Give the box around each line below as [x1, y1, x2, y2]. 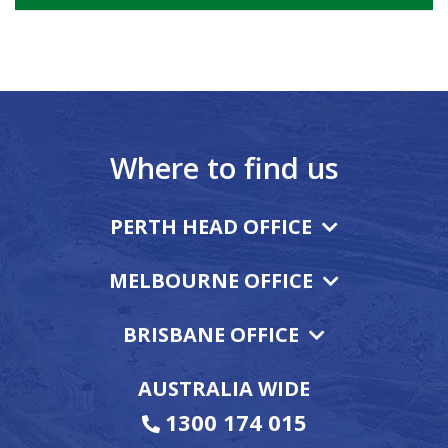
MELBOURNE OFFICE [109, 266, 313, 294]
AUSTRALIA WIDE [138, 374, 310, 402]
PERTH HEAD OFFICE [110, 212, 312, 240]
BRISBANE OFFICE [123, 320, 299, 348]
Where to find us [109, 147, 339, 187]
